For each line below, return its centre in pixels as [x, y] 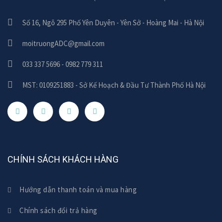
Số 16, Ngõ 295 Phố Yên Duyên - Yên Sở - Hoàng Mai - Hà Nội [113, 22]
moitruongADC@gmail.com [63, 43]
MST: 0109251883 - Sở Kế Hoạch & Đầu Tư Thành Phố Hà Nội [114, 85]
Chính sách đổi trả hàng [57, 210]
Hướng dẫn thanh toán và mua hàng [77, 189]
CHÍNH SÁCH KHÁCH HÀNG [63, 159]
